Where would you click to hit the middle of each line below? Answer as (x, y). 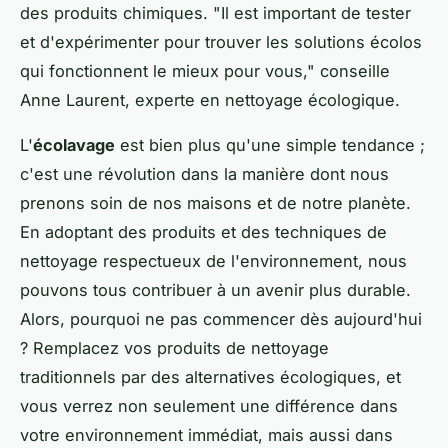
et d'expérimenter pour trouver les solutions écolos (221, 42)
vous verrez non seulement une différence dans (209, 406)
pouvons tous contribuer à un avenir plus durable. (215, 290)
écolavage (74, 145)
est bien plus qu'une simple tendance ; (270, 145)
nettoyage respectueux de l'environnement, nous (213, 261)
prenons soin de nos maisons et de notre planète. (215, 203)
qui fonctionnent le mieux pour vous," (167, 71)
